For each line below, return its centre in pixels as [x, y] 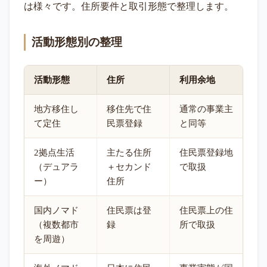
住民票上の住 [206, 211]
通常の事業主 [206, 109]
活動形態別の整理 [77, 42]
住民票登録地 [206, 153]
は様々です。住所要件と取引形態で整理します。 [129, 7]
